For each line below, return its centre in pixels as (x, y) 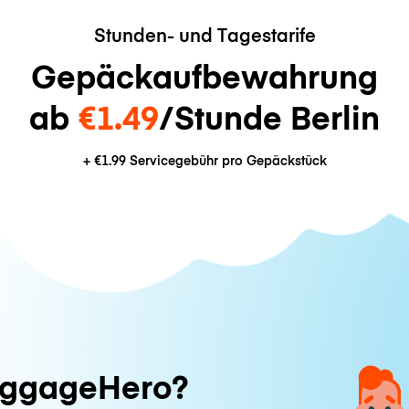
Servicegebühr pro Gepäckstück (226, 161)
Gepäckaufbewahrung (204, 75)
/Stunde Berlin (269, 116)
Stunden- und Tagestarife (204, 34)
